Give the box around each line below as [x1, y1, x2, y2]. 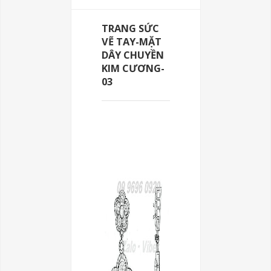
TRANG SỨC [101, 22, 159, 35]
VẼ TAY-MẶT [101, 35, 162, 48]
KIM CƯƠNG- [101, 62, 165, 75]
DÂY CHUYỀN [101, 48, 164, 62]
